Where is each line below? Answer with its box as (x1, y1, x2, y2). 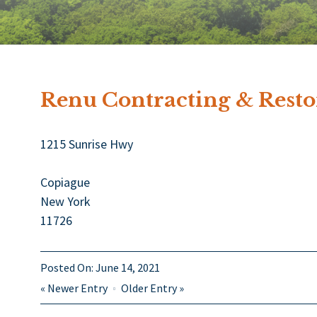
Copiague (40, 173, 90, 190)
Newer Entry (47, 280, 108, 295)
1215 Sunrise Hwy (40, 135, 133, 152)
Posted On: (40, 260, 96, 275)
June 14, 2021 (96, 260, 160, 275)
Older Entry (121, 280, 177, 295)
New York (40, 192, 91, 209)
